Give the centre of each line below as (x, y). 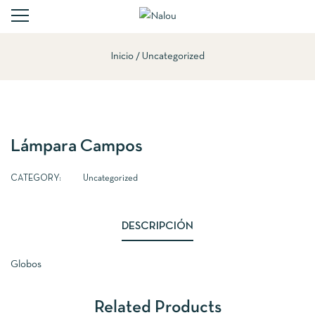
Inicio (122, 57)
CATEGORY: (36, 179)
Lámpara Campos (77, 147)
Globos (26, 265)
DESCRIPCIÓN (157, 227)
